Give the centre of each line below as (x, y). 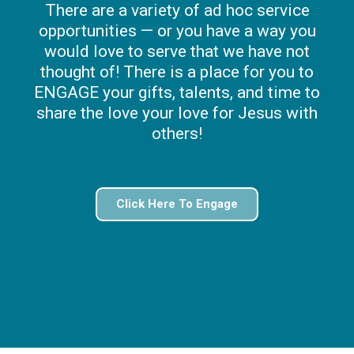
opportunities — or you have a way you (177, 31)
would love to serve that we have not (177, 52)
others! (177, 134)
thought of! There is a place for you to (177, 72)
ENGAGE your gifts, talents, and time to (177, 93)
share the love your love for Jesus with (177, 113)
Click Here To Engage (177, 204)
